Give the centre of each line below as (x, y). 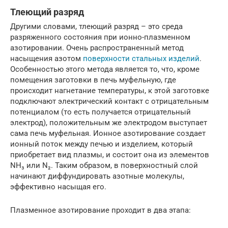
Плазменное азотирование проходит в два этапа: (101, 210)
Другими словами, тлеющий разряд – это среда (96, 27)
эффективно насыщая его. (58, 187)
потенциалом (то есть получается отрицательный (101, 112)
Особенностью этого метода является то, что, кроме (105, 69)
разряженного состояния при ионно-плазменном (100, 37)
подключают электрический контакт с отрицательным (109, 102)
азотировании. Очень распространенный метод (97, 48)
